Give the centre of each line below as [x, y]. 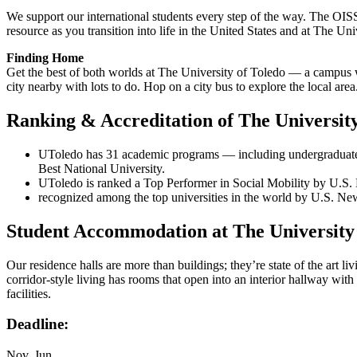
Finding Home [45, 58]
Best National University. [102, 168]
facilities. [29, 293]
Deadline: [37, 324]
